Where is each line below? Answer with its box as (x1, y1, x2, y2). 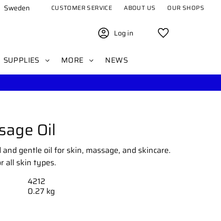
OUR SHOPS (167, 3, 204, 12)
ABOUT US (124, 3, 156, 12)
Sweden (3, 2, 30, 13)
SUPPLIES (3, 54, 39, 66)
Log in (114, 28, 133, 38)
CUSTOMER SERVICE (51, 3, 112, 12)
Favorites (173, 30, 203, 40)
